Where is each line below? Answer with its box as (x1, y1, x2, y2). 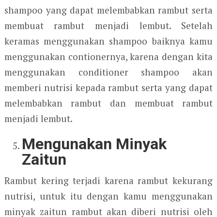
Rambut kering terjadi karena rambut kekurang (4, 174, 213, 186)
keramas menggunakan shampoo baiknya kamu (4, 34, 213, 47)
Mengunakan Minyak (22, 134, 167, 153)
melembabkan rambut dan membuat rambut (4, 96, 213, 109)
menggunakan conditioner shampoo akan (4, 65, 213, 78)
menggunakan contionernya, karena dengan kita (4, 50, 213, 62)
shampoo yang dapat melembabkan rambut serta (4, 3, 213, 16)
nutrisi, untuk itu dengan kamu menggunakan (4, 189, 213, 202)
